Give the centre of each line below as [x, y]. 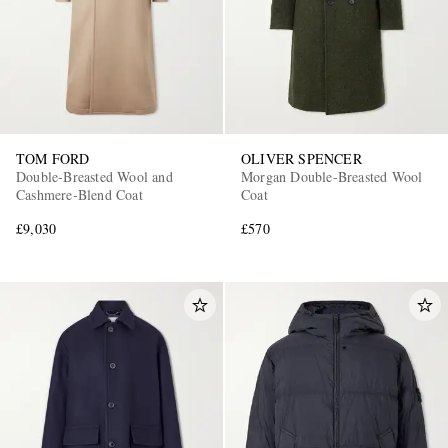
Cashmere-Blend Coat [79, 194]
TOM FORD [53, 158]
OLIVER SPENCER [301, 158]
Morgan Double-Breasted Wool [332, 176]
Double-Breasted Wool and [94, 176]
